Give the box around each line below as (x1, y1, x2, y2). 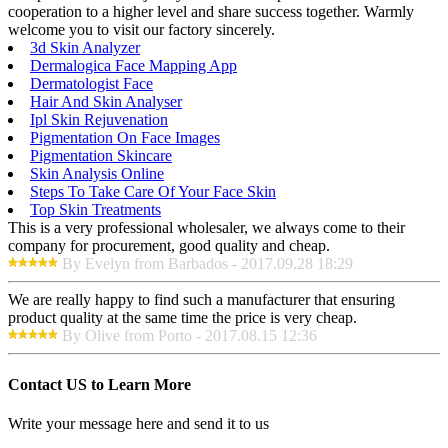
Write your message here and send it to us (8, 415, 269, 433)
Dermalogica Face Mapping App (30, 56, 237, 74)
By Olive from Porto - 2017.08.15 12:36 (62, 326, 317, 344)
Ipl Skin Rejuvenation (30, 110, 168, 128)
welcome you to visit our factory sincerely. (8, 20, 275, 38)
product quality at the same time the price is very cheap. (8, 308, 357, 326)
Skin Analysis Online (30, 164, 164, 182)
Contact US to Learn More (8, 376, 191, 394)
